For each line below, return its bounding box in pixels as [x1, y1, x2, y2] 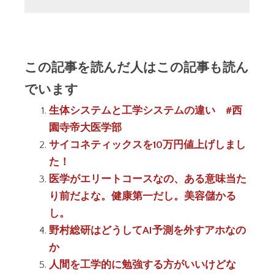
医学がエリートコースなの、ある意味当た [49, 173, 246, 185]
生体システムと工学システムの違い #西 [49, 105, 242, 116]
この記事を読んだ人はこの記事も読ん [24, 57, 249, 75]
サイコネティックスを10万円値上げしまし [49, 139, 246, 150]
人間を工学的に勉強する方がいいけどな [49, 259, 236, 270]
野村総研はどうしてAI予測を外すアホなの [49, 224, 246, 236]
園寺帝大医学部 [49, 122, 122, 133]
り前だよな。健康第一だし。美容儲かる [49, 190, 236, 202]
